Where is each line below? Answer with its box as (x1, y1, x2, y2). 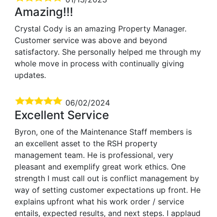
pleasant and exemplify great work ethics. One (15, 161, 186, 171)
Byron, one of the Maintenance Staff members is (15, 126, 192, 137)
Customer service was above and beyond (15, 35, 167, 45)
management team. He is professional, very (15, 150, 173, 160)
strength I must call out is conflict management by (15, 173, 199, 183)
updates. (15, 70, 46, 80)
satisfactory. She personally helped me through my (15, 46, 201, 57)
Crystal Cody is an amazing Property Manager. (15, 23, 186, 33)
